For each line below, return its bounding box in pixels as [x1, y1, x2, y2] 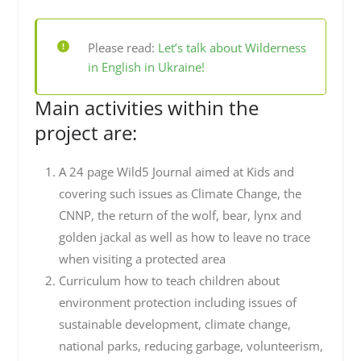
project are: [34, 119, 137, 146]
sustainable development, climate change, [58, 316, 291, 332]
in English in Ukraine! [87, 58, 205, 75]
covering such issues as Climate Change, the [58, 185, 301, 201]
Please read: [87, 39, 158, 56]
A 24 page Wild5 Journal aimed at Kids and [58, 164, 294, 180]
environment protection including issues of [58, 294, 297, 310]
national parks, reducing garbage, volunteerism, [58, 338, 323, 354]
